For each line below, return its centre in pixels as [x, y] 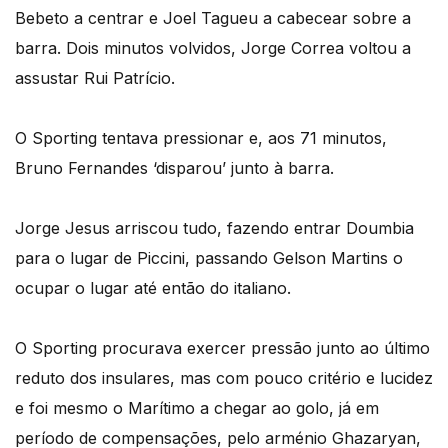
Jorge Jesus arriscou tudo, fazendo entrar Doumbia [214, 227]
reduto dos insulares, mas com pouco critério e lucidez [224, 377]
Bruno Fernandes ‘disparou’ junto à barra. [174, 167]
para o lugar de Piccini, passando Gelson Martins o [209, 257]
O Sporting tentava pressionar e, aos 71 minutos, [201, 137]
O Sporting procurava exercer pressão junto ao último [222, 347]
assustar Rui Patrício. [95, 77]
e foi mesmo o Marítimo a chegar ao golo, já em [197, 407]
